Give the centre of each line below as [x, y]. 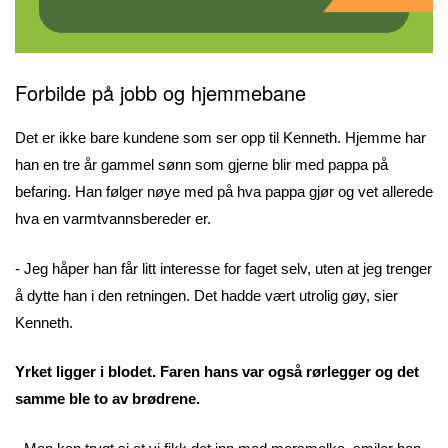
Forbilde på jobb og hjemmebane [160, 93]
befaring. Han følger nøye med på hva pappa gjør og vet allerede [224, 192]
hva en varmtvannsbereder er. [113, 219]
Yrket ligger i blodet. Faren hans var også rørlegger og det [217, 372]
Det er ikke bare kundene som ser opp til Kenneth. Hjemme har [220, 138]
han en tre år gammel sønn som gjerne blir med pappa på [201, 165]
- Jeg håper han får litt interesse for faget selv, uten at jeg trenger [223, 268]
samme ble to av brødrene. [107, 399]
